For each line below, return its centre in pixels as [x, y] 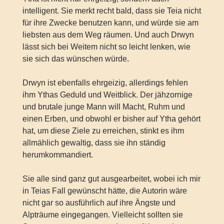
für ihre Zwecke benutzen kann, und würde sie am [110, 22]
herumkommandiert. [57, 154]
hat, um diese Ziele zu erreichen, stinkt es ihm [103, 130]
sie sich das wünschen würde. [75, 58]
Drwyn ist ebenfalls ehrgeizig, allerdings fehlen [105, 82]
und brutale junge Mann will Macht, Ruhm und [103, 106]
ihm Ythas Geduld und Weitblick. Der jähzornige [107, 94]
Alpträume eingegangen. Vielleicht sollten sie [102, 214]
